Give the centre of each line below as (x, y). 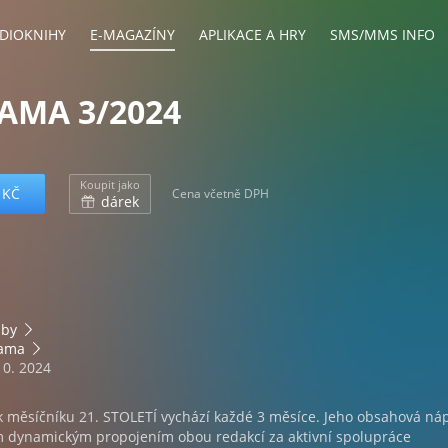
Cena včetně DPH (220, 193)
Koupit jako (110, 184)
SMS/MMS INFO (382, 34)
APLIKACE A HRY (252, 34)
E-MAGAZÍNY (132, 34)
